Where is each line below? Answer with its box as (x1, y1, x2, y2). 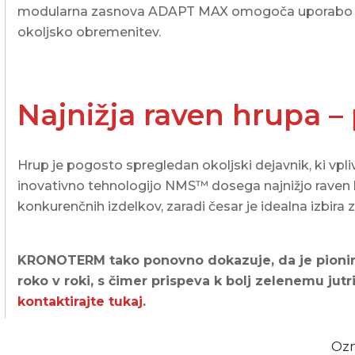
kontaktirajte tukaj (17, 294, 143, 310)
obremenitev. (73, 25, 162, 40)
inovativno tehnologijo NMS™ (17, 178, 209, 194)
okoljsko (17, 25, 74, 40)
